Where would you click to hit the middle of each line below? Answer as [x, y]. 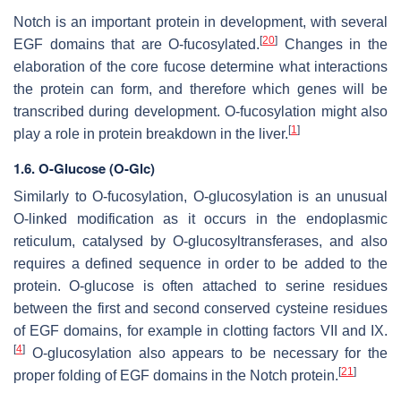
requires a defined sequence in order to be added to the [200, 264]
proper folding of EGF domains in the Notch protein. [176, 376]
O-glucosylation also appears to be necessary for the [206, 354]
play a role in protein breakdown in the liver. [151, 134]
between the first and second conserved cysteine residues [200, 309]
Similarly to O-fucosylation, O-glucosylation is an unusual [200, 197]
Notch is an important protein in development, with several [200, 22]
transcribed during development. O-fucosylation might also [200, 112]
